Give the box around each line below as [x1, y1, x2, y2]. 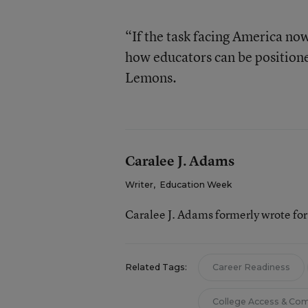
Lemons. [124, 68, 177, 87]
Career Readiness [212, 262, 290, 272]
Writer [124, 179, 153, 190]
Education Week [159, 179, 232, 190]
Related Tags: [124, 262, 187, 272]
